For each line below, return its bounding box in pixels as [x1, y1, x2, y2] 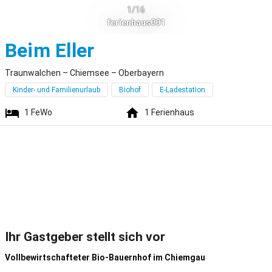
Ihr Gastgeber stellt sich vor [5, 229, 165, 244]
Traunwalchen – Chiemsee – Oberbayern [5, 68, 164, 78]
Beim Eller [5, 39, 95, 62]
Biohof [119, 86, 141, 94]
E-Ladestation [160, 86, 205, 94]
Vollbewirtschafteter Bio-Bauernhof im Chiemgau [5, 253, 205, 262]
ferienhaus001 [107, 17, 165, 27]
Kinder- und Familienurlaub [13, 86, 100, 94]
